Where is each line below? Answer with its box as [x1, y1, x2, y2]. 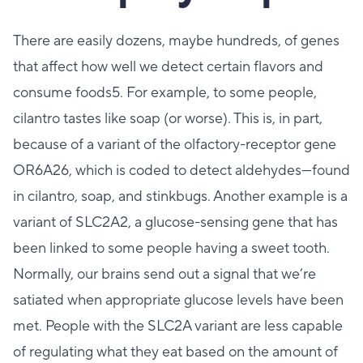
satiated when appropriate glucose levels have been [13, 290, 344, 310]
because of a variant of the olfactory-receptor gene [13, 135, 336, 154]
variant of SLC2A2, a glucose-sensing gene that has [13, 212, 338, 232]
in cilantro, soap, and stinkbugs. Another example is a [13, 186, 348, 206]
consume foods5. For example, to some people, [13, 83, 317, 102]
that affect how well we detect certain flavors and [13, 57, 323, 76]
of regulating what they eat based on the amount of [13, 342, 338, 361]
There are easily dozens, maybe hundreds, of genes [13, 31, 340, 50]
